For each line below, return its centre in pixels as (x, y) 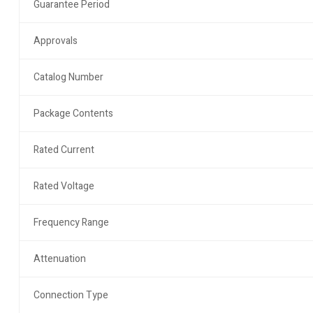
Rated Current (64, 150)
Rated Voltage (64, 186)
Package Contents (73, 114)
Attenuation (59, 259)
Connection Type (71, 295)
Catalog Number (68, 77)
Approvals (55, 41)
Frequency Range (71, 223)
